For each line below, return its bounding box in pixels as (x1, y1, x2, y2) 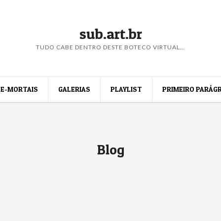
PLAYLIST (110, 85, 142, 93)
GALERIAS (58, 85, 90, 93)
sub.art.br (79, 25, 142, 42)
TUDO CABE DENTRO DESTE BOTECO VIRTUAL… (36, 43, 185, 51)
